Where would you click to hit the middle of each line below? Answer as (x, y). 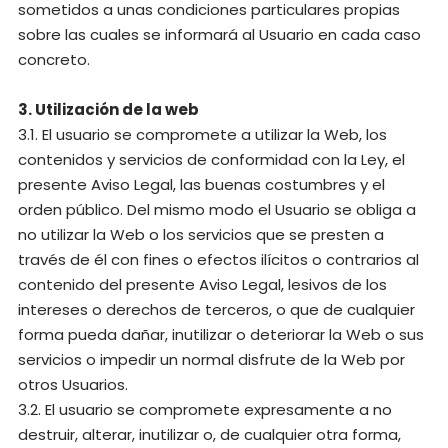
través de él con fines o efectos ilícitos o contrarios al (218, 259)
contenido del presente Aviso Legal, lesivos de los (202, 284)
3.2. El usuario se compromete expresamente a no (205, 409)
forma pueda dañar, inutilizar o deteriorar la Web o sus (221, 334)
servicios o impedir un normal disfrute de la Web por (211, 359)
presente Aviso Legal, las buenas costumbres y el (201, 184)
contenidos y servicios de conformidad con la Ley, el (211, 159)
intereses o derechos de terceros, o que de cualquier (216, 309)
